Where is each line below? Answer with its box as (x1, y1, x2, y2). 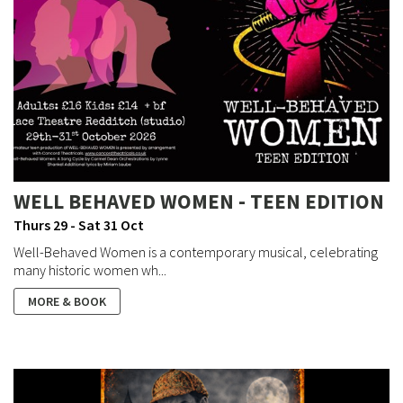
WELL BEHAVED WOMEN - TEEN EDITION (13, 188, 384, 215)
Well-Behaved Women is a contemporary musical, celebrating (13, 243, 378, 262)
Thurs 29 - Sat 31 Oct (13, 216, 144, 235)
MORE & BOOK (28, 293, 106, 310)
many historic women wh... (13, 261, 166, 280)
